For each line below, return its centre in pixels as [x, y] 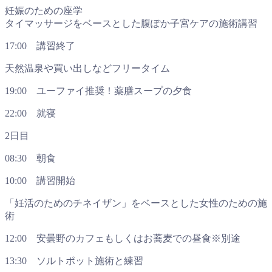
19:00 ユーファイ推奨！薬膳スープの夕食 [98, 91]
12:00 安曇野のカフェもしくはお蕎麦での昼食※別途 [123, 239]
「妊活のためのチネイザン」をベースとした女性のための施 [136, 203]
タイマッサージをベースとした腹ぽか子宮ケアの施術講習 [131, 24]
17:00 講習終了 [40, 46]
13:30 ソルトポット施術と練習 [74, 261]
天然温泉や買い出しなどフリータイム [87, 69]
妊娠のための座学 [44, 11]
